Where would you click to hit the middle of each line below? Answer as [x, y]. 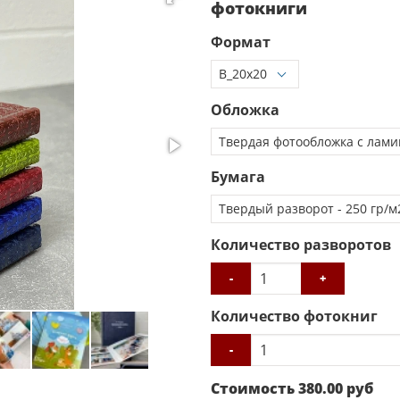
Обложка [245, 109]
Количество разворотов [301, 244]
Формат [241, 42]
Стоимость [253, 388]
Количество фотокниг [294, 316]
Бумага [238, 177]
